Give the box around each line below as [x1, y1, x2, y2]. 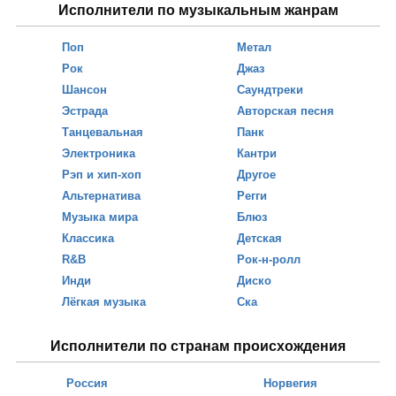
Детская [237, 232, 283, 245]
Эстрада [61, 104, 108, 118]
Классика [61, 232, 114, 245]
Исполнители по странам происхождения [50, 339, 346, 354]
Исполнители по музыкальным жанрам [57, 3, 339, 18]
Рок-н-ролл [237, 253, 301, 266]
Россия [66, 377, 109, 390]
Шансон [61, 83, 107, 96]
